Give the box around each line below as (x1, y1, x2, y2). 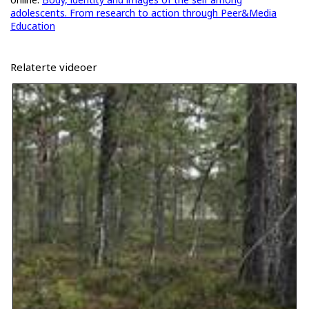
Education (10, 19, 55, 33)
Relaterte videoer (10, 60, 97, 74)
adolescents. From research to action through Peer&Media (10, 6, 277, 20)
